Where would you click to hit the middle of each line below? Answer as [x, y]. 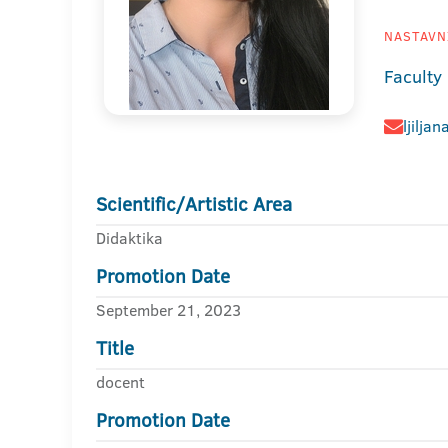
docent [120, 382]
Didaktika [129, 238]
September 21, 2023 [168, 310]
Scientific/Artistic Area [194, 204]
